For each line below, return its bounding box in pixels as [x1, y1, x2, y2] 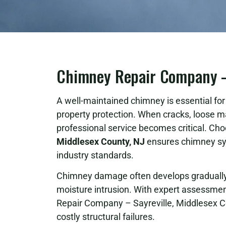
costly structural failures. [56, 211, 155, 222]
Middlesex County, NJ [56, 136, 145, 147]
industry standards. [56, 150, 134, 160]
